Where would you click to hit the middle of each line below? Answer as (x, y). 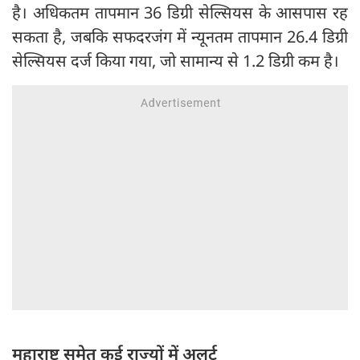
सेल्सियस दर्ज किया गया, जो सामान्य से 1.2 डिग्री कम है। (176, 61)
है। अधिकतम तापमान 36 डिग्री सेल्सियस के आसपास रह (180, 13)
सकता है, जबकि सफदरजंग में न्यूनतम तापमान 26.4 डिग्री (180, 37)
